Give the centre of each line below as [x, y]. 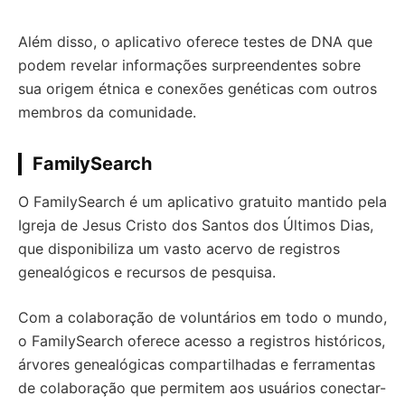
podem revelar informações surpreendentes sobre [189, 65]
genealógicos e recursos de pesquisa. [147, 272]
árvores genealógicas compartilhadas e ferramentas [197, 364]
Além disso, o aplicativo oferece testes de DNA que [195, 42]
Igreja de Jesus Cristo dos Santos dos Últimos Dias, [196, 225]
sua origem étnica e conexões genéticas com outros [198, 89]
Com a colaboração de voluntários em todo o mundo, [202, 317]
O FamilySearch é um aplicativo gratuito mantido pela [202, 202]
